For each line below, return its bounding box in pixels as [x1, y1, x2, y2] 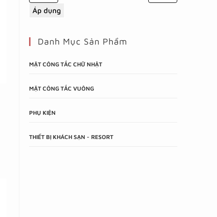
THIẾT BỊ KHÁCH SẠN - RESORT [29, 133, 113, 141]
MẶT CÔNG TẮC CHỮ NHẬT [29, 61, 102, 68]
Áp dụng [32, 6, 61, 15]
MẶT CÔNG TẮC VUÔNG [29, 85, 94, 93]
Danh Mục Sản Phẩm [38, 36, 127, 47]
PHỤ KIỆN [29, 109, 56, 117]
